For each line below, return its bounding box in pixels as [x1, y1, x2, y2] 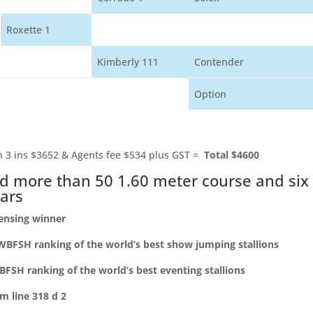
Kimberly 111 [97, 55, 159, 68]
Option [194, 87, 227, 101]
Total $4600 [203, 148, 282, 161]
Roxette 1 [6, 23, 51, 36]
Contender [194, 55, 245, 68]
